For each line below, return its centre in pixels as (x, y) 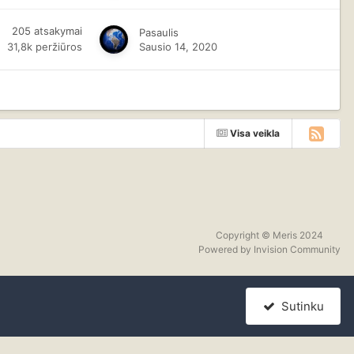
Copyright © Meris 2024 (269, 235)
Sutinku (299, 306)
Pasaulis (159, 32)
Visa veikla (255, 133)
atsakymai (58, 31)
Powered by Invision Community (269, 249)
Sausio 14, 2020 (179, 46)
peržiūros (59, 46)
